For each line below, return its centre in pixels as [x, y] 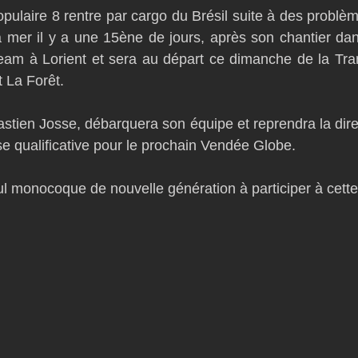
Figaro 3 [227, 19]
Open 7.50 [95, 83]
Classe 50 [148, 19]
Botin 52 [70, 19]
